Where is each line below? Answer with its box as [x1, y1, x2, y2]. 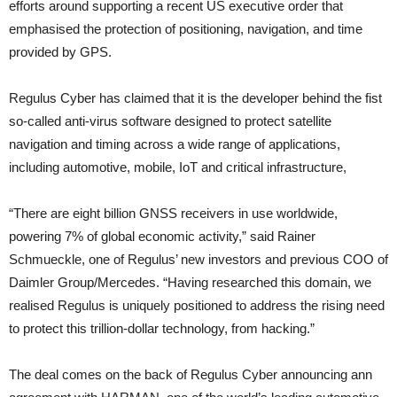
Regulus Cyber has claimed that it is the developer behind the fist [9, 90, 382, 106]
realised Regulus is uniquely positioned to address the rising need [9, 298, 385, 314]
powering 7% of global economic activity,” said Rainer [9, 229, 315, 245]
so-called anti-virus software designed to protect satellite [9, 113, 331, 129]
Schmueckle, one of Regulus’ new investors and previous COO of [9, 252, 388, 268]
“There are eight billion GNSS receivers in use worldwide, [9, 206, 338, 222]
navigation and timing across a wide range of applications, [9, 136, 340, 152]
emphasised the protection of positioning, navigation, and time [9, 21, 362, 37]
